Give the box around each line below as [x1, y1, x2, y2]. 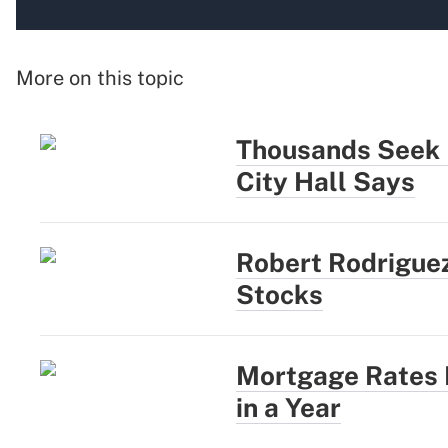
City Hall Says [236, 166, 415, 198]
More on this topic [16, 66, 184, 91]
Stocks [236, 279, 323, 311]
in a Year [236, 392, 341, 424]
